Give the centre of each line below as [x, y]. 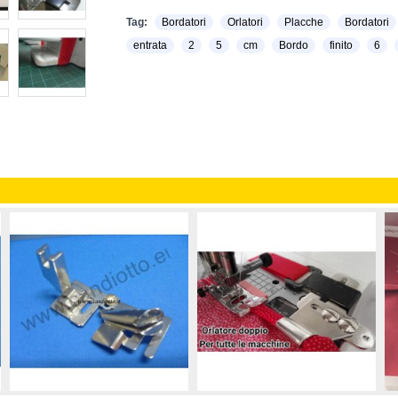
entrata [150, 45]
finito [341, 45]
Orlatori [245, 22]
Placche [303, 22]
